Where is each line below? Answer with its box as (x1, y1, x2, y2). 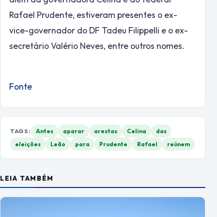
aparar (62, 127, 84, 135)
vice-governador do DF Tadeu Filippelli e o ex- (9, 25, 188, 36)
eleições (15, 140, 41, 148)
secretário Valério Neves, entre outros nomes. (9, 40, 185, 52)
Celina (126, 127, 146, 135)
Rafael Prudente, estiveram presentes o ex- (9, 9, 177, 21)
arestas (93, 127, 117, 135)
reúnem (167, 140, 190, 148)
